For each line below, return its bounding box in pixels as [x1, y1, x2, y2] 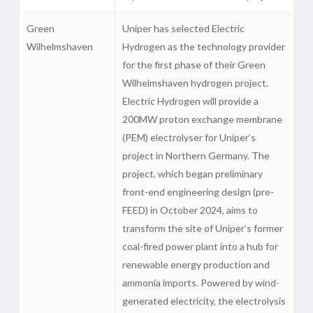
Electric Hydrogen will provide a [122, 95, 259, 107]
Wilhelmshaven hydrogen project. [122, 77, 268, 89]
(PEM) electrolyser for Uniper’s [122, 131, 256, 143]
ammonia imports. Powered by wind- [122, 277, 279, 289]
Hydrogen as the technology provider [122, 41, 285, 52]
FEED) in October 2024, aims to [122, 204, 258, 216]
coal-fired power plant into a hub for [122, 240, 278, 252]
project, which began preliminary [122, 168, 263, 180]
